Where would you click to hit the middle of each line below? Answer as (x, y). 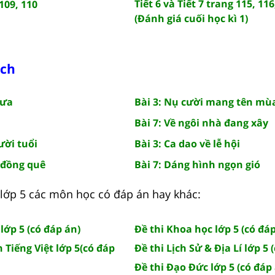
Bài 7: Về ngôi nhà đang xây (201, 122)
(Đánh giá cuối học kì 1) (191, 18)
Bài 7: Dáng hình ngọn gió (197, 164)
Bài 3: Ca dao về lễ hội (187, 143)
